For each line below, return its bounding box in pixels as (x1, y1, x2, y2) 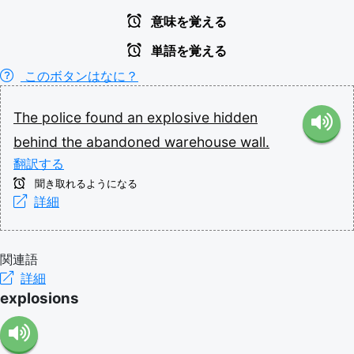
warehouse (164, 134, 240, 150)
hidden (213, 109, 258, 126)
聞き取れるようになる (32, 178, 137, 190)
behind (13, 134, 62, 150)
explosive (147, 109, 213, 126)
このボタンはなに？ (21, 68, 138, 84)
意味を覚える (148, 15, 227, 28)
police (42, 109, 85, 126)
